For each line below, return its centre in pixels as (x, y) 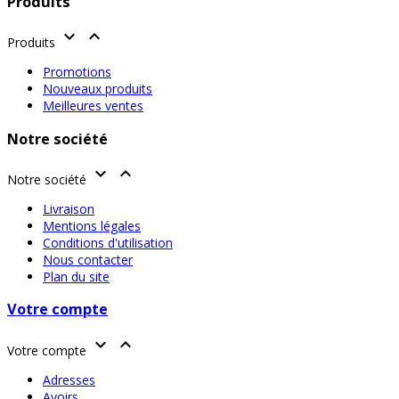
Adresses (69, 379)
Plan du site (76, 277)
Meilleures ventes (93, 106)
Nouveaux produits (98, 89)
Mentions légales (92, 226)
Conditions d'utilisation (108, 243)
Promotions (77, 72)
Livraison (69, 209)
